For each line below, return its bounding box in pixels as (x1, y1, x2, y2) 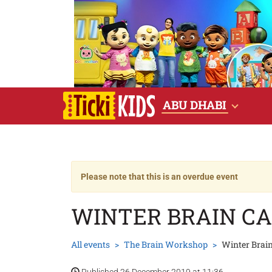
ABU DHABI (162, 97, 226, 112)
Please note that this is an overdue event (81, 172, 238, 182)
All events (71, 239, 110, 250)
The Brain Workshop (124, 239, 208, 250)
